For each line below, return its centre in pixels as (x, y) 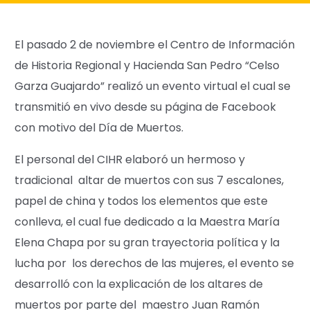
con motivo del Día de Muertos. (99, 127)
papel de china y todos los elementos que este (142, 201)
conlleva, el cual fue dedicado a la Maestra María (147, 221)
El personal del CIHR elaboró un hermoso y (130, 159)
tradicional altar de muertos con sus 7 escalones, (151, 180)
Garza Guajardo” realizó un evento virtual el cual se (153, 86)
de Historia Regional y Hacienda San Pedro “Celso (147, 65)
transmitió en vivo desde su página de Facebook (146, 107)
